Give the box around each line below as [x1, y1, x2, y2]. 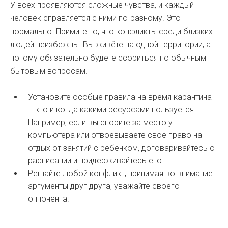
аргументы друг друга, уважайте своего [28, 181, 180, 191]
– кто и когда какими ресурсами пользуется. [28, 105, 196, 115]
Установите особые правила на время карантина [28, 92, 212, 102]
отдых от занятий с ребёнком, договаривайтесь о [28, 143, 215, 153]
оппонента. [28, 194, 69, 204]
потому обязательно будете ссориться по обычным [10, 53, 206, 63]
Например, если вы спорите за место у [28, 118, 173, 127]
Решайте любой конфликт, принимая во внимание [28, 168, 213, 178]
